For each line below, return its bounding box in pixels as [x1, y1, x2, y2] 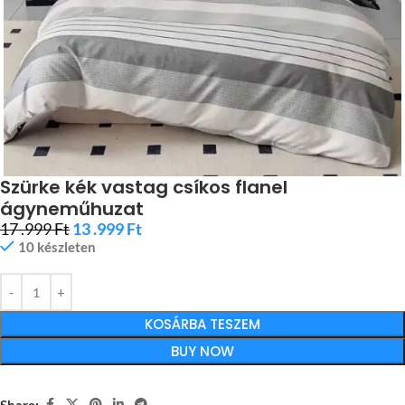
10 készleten [17, 239, 96, 255]
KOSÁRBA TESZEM [145, 315, 260, 334]
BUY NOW [171, 342, 234, 361]
